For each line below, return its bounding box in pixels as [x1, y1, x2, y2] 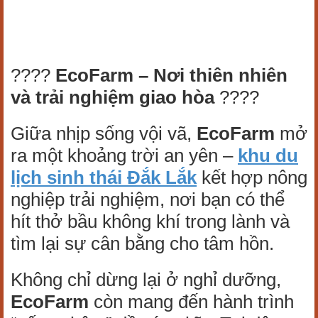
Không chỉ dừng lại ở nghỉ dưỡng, [11, 269, 281, 291]
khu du [238, 145, 298, 167]
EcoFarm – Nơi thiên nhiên [55, 65, 287, 87]
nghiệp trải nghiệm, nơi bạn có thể [11, 189, 285, 211]
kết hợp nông [197, 167, 307, 189]
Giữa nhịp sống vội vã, [11, 123, 197, 145]
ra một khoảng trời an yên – [11, 145, 238, 167]
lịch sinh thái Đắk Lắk [11, 167, 197, 189]
